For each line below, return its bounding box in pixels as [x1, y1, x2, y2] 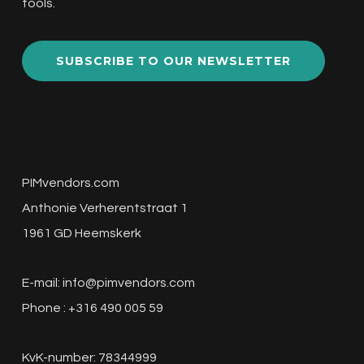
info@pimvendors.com [62, 276, 195, 289]
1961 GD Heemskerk [21, 227, 141, 240]
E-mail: [21, 276, 63, 289]
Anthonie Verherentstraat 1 [21, 201, 188, 214]
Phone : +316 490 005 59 [21, 301, 163, 314]
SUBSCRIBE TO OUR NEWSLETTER [55, 54, 291, 68]
